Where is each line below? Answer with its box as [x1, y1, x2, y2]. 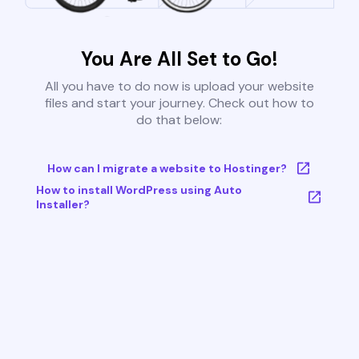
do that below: [136, 111, 223, 129]
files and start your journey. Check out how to [44, 95, 314, 112]
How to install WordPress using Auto [35, 183, 242, 198]
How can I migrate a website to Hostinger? [46, 161, 287, 176]
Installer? [35, 197, 90, 212]
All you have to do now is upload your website [44, 78, 314, 95]
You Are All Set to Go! [80, 46, 278, 72]
